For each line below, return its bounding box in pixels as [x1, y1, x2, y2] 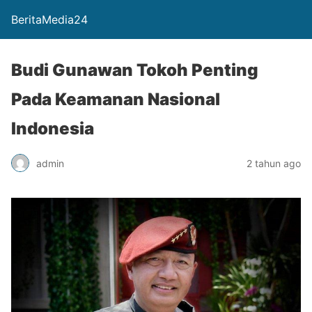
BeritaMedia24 [11, 13, 88, 26]
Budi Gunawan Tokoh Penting [11, 60, 258, 80]
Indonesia [11, 118, 94, 139]
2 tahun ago [247, 157, 301, 169]
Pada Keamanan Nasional [11, 89, 220, 109]
